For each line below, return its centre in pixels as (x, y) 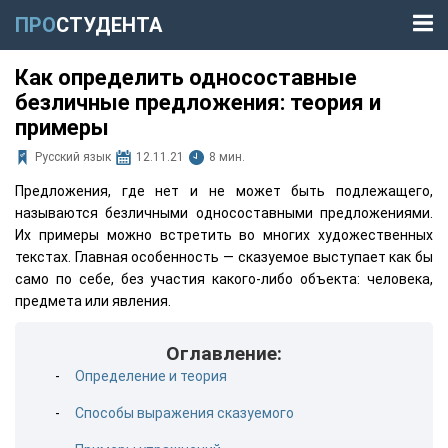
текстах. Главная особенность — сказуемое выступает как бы (224, 257)
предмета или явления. (93, 301)
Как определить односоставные (186, 77)
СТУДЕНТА (109, 25)
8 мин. (227, 157)
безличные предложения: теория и (198, 102)
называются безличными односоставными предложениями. (224, 213)
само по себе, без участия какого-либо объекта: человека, (224, 279)
